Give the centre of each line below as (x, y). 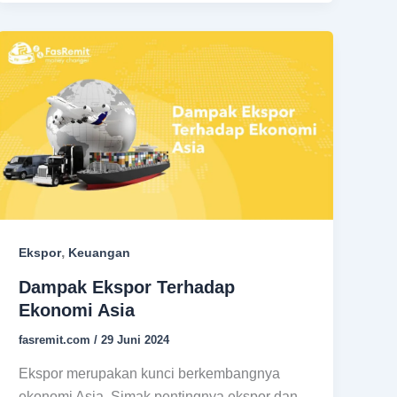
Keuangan (100, 253)
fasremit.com (57, 340)
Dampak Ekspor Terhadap (127, 288)
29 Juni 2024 (136, 340)
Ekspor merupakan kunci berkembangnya (150, 373)
